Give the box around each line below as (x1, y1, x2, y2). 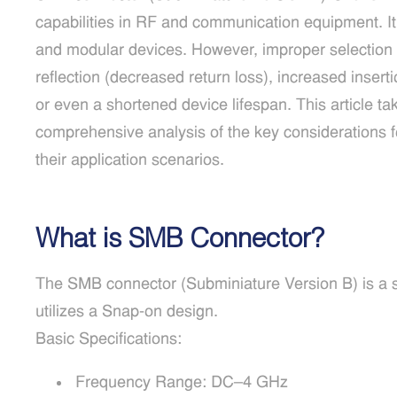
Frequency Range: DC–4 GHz (71, 375, 288, 392)
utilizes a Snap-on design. (35, 304, 218, 321)
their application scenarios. (35, 152, 224, 169)
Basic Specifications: (35, 331, 182, 348)
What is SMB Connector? (35, 222, 324, 253)
